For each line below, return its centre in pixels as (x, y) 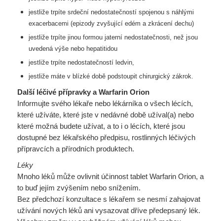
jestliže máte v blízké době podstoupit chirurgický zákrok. (111, 76)
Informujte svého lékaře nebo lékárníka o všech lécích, (105, 103)
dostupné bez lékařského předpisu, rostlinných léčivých (106, 137)
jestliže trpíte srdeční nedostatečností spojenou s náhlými (111, 12)
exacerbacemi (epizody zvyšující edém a (88, 23)
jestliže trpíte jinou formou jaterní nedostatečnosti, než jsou (113, 37)
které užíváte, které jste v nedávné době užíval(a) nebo (106, 115)
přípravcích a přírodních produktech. (76, 149)
